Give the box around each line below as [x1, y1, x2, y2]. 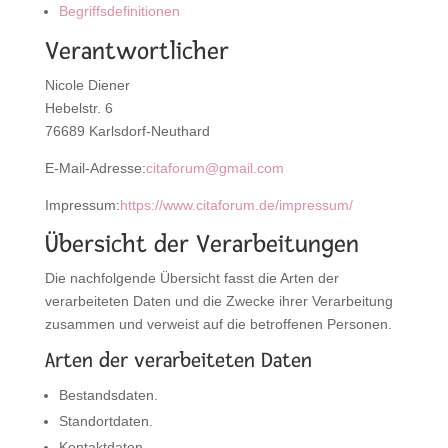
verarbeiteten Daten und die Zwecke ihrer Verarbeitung [44, 292, 393, 309]
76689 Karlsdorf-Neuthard [44, 122, 210, 139]
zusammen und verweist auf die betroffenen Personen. [44, 315, 392, 332]
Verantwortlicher [44, 35, 229, 66]
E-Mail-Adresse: [44, 159, 146, 176]
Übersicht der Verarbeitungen [44, 228, 359, 259]
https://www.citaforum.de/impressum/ [119, 196, 353, 213]
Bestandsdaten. [58, 386, 158, 403]
